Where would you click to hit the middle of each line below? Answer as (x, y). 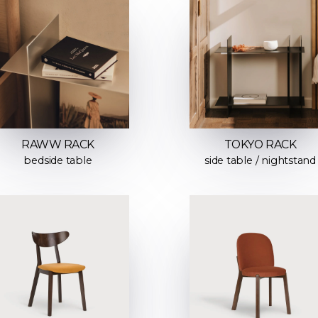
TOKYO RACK (260, 145)
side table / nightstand (260, 161)
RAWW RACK (58, 145)
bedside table (58, 161)
